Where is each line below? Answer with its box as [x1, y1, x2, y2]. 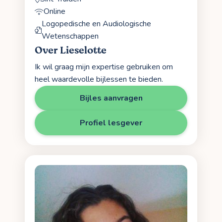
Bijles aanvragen [79, 92, 143, 104]
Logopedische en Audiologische [42, 18, 151, 30]
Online [44, 6, 65, 17]
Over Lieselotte [35, 43, 107, 58]
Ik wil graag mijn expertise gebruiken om [35, 61, 173, 72]
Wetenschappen [42, 31, 99, 42]
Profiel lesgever [80, 117, 142, 128]
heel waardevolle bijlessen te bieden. [35, 73, 163, 85]
